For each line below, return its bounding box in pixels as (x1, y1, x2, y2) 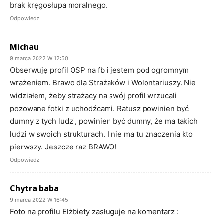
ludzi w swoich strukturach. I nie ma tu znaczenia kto (10, 129, 193, 139)
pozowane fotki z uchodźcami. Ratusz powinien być (10, 103, 189, 113)
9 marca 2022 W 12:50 (10, 54, 68, 62)
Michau (10, 41, 38, 52)
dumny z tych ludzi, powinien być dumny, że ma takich (10, 116, 198, 126)
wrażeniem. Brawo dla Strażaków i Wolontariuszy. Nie (10, 77, 196, 87)
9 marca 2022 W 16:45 (10, 196, 68, 203)
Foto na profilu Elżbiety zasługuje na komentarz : (10, 206, 179, 216)
